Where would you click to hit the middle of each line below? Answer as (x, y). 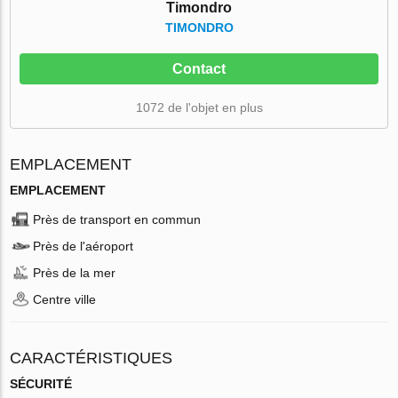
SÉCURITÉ (41, 383)
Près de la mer (75, 272)
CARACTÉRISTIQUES (92, 358)
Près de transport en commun (117, 219)
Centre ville (65, 299)
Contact (199, 68)
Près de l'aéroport (84, 246)
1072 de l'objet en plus (199, 107)
